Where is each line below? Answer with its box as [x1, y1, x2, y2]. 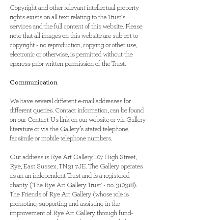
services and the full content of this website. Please [10, 23, 142, 30]
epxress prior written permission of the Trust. [10, 60, 126, 67]
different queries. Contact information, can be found [10, 107, 144, 114]
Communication [10, 79, 57, 86]
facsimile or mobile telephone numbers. [10, 135, 112, 142]
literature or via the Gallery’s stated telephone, [10, 126, 129, 133]
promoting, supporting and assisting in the [10, 200, 120, 207]
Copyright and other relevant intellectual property [10, 4, 139, 11]
